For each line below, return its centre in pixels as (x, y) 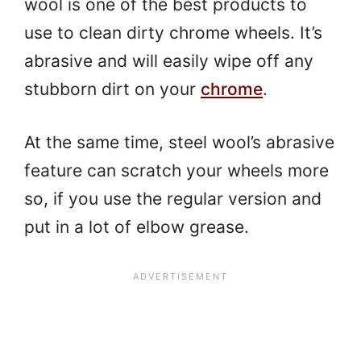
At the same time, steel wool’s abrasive (179, 142)
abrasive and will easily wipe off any (169, 60)
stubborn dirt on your (112, 89)
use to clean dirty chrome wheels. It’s (173, 32)
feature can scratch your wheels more (176, 170)
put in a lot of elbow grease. (137, 227)
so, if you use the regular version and (173, 199)
